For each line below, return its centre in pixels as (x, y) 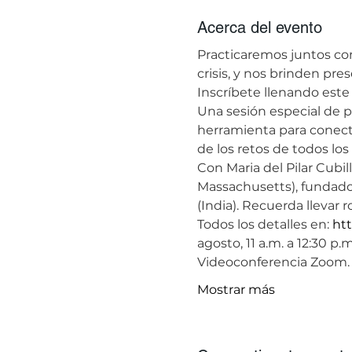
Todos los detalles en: (264, 224)
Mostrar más (236, 289)
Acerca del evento (259, 27)
